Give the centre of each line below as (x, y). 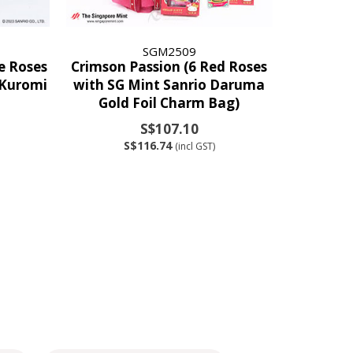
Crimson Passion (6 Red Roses (169, 66)
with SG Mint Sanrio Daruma (169, 84)
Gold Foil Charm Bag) (169, 102)
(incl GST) (195, 146)
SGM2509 (169, 51)
